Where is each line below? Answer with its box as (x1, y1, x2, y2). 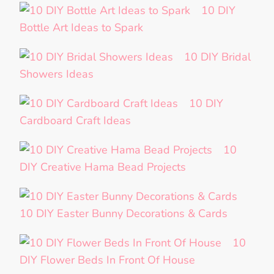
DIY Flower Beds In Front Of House (20, 253, 195, 268)
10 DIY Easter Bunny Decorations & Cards (20, 206, 228, 221)
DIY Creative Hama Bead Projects (20, 160, 186, 175)
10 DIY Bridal (184, 50, 251, 65)
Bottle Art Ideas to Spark (20, 20, 143, 35)
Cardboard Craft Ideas (20, 113, 131, 128)
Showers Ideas (20, 67, 94, 82)
